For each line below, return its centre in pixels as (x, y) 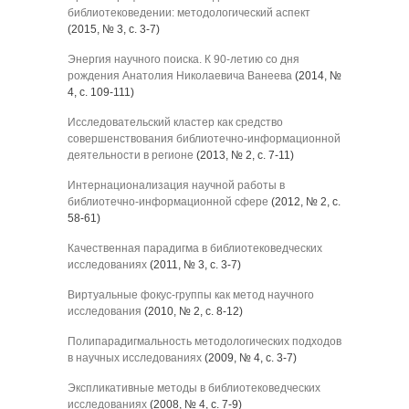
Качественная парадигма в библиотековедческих (195, 248)
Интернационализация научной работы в (176, 185)
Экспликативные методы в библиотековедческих (194, 388)
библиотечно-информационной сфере (168, 202)
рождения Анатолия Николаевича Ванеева (180, 76)
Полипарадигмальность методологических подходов (204, 341)
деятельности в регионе (131, 155)
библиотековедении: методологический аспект (189, 13)
